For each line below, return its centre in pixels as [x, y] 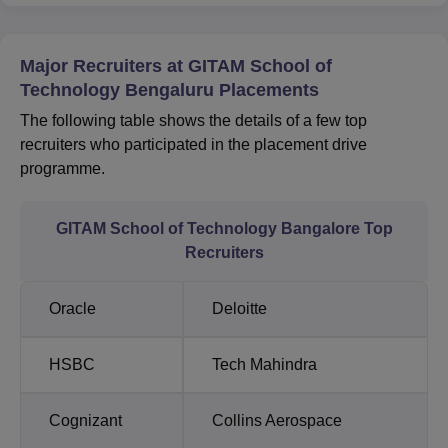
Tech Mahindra [264, 364]
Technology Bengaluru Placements [169, 89]
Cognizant [85, 420]
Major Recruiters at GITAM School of [176, 65]
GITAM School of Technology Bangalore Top [224, 228]
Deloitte [239, 308]
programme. [64, 168]
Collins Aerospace [277, 420]
